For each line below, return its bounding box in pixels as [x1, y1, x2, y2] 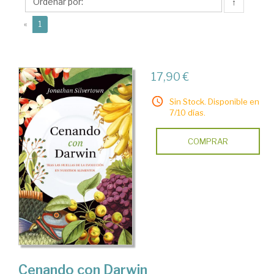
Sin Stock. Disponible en [169, 97, 259, 106]
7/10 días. [169, 108, 206, 117]
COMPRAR [187, 136, 228, 146]
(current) [41, 19, 72, 28]
